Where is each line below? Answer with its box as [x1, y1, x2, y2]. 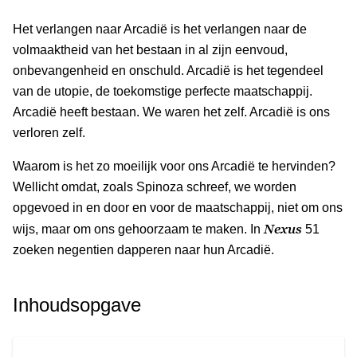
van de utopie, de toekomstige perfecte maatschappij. [13, 84, 312, 98]
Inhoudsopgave [13, 293, 141, 316]
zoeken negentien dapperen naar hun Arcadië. [13, 242, 274, 257]
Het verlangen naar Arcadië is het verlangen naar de [13, 22, 307, 36]
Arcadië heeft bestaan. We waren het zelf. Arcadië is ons [13, 104, 330, 119]
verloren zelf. [13, 125, 85, 139]
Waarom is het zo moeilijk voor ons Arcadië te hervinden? [13, 159, 335, 173]
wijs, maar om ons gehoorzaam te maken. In [13, 222, 264, 236]
